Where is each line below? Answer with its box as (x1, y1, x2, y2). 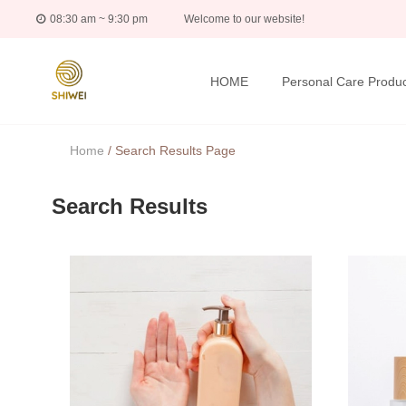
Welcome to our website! (184, 13, 304, 25)
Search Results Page (115, 143, 236, 158)
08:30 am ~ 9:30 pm (47, 13, 148, 25)
